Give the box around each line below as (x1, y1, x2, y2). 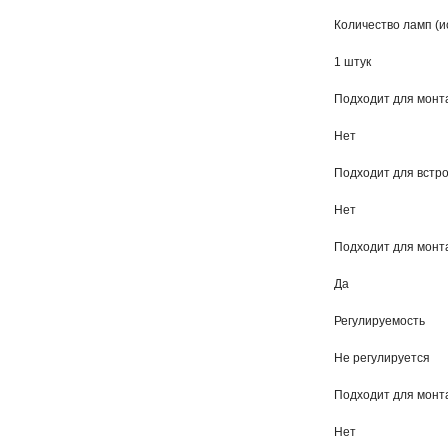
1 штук (334, 55, 371, 69)
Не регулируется (334, 351, 430, 365)
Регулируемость (334, 314, 425, 328)
